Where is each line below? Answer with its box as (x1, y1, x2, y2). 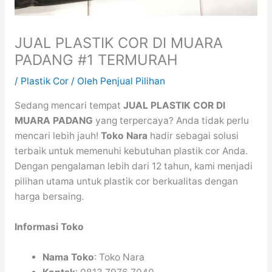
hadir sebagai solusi (147, 129, 239, 141)
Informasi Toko (14, 220, 84, 233)
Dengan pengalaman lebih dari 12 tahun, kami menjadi (14, 160, 253, 172)
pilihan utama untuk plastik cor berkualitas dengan (14, 175, 238, 187)
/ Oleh (68, 75, 100, 87)
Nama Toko (42, 251, 95, 263)
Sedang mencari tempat (14, 99, 123, 111)
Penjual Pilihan (100, 75, 165, 87)
